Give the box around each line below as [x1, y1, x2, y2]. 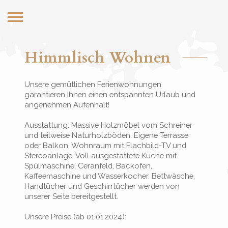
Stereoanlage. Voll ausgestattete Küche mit [24, 151, 177, 160]
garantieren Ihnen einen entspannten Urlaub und [24, 90, 195, 99]
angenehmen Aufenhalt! [24, 100, 109, 109]
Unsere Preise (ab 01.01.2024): [24, 212, 126, 221]
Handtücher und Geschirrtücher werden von [24, 182, 180, 190]
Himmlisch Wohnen [24, 47, 170, 68]
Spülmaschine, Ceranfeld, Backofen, [24, 161, 152, 170]
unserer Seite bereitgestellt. [24, 192, 118, 201]
